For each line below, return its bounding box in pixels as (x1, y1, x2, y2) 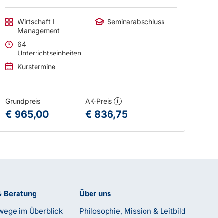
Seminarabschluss (107, 18, 165, 26)
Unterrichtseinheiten (17, 49, 81, 57)
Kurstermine (17, 62, 55, 71)
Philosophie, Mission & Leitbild (79, 206, 185, 216)
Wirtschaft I (17, 18, 53, 26)
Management (17, 26, 60, 35)
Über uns (79, 189, 111, 198)
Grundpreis (5, 97, 40, 105)
